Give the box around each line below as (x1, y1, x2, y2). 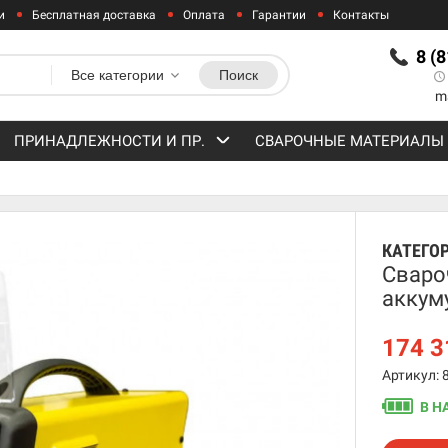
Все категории (70, 67, 164, 83)
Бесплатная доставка (32, 8, 157, 22)
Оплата (183, 8, 226, 22)
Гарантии (252, 8, 307, 22)
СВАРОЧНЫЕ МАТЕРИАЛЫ (255, 132, 444, 150)
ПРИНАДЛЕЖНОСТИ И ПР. (14, 132, 205, 150)
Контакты (333, 8, 390, 22)
